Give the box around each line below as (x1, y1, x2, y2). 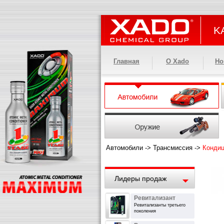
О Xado (166, 57, 189, 65)
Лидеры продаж (114, 174, 166, 182)
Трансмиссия (153, 144, 192, 151)
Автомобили (106, 144, 143, 151)
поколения (134, 208, 156, 213)
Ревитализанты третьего (134, 202, 185, 207)
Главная (113, 57, 139, 65)
